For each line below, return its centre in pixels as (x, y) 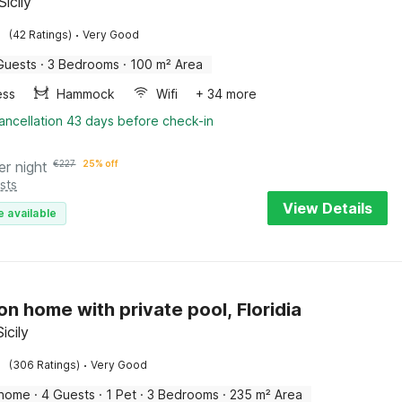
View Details (328, 208)
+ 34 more (227, 94)
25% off (101, 163)
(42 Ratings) (41, 35)
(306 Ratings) (45, 365)
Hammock (86, 94)
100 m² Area (167, 64)
